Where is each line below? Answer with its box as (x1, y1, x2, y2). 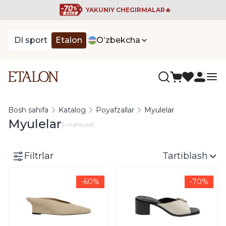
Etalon (55, 35, 82, 45)
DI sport (14, 35, 47, 45)
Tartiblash (162, 150, 208, 161)
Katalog (59, 105, 86, 115)
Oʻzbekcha (96, 35, 140, 45)
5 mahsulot (62, 121, 94, 128)
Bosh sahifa (8, 105, 48, 115)
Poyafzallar (96, 105, 134, 115)
